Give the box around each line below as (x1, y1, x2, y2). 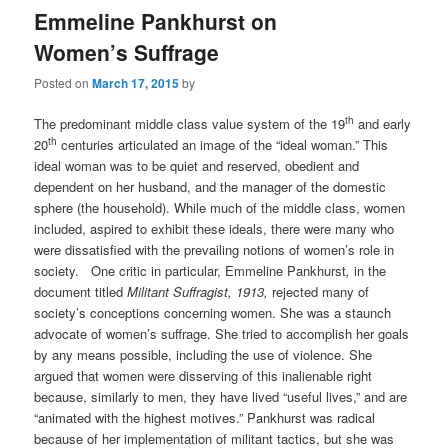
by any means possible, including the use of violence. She (34, 345, 373, 365)
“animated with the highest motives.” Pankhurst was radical (34, 408, 376, 428)
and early (354, 114, 412, 134)
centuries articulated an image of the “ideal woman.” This (57, 135, 389, 155)
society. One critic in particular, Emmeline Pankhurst (34, 261, 347, 281)
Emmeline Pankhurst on (34, 5, 278, 36)
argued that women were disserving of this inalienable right (34, 366, 373, 386)
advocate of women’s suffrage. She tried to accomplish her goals (34, 324, 410, 344)
